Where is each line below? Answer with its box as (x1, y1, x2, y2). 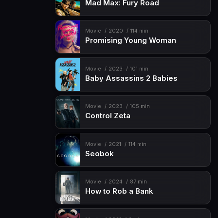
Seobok (85, 149, 113, 158)
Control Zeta (85, 111, 130, 121)
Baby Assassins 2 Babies (85, 73, 178, 83)
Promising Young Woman (85, 36, 176, 45)
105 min (129, 103, 150, 110)
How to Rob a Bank (85, 187, 153, 196)
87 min (129, 179, 147, 185)
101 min (129, 65, 148, 72)
